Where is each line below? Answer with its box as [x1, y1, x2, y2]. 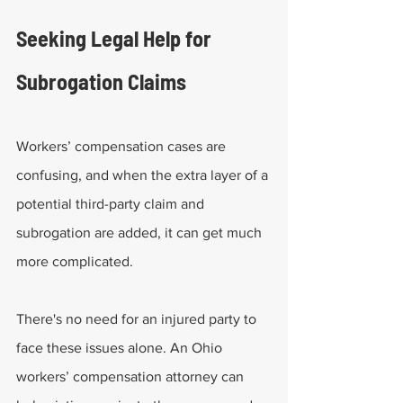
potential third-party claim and [16, 196, 208, 211]
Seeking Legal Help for [16, 25, 216, 51]
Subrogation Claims [16, 68, 186, 94]
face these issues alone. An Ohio [16, 340, 226, 355]
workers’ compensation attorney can [16, 369, 247, 384]
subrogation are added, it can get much [16, 225, 265, 240]
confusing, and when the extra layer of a [16, 167, 272, 183]
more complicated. [16, 254, 133, 269]
